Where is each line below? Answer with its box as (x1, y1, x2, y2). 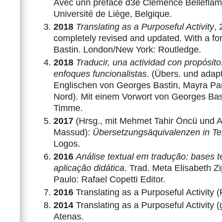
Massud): (53, 127, 93, 137)
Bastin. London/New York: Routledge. (53, 44, 201, 55)
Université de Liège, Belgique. (53, 8, 172, 19)
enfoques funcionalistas (53, 68, 147, 79)
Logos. (53, 138, 80, 149)
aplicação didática (53, 163, 124, 173)
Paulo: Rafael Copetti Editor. (53, 174, 166, 184)
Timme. (53, 103, 83, 113)
